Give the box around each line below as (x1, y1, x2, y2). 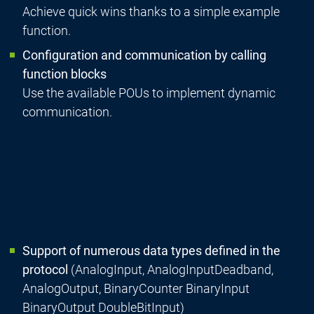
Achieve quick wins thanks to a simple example (22, 4, 280, 20)
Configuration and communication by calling (22, 48, 266, 63)
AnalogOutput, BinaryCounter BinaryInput (22, 281, 250, 296)
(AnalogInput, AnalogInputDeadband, (67, 262, 273, 278)
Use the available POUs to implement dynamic (22, 86, 275, 101)
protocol (22, 262, 68, 278)
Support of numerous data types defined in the (22, 243, 280, 259)
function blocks (22, 67, 107, 82)
